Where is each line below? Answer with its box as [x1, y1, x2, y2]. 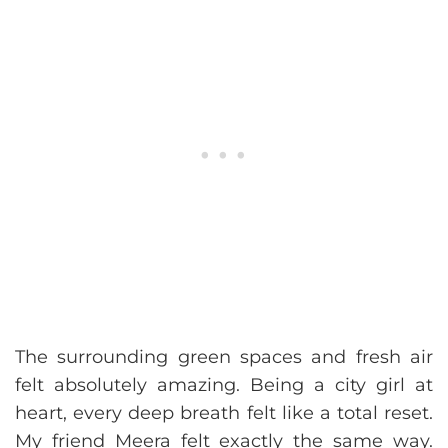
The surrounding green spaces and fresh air [15, 346, 433, 369]
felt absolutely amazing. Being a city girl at [15, 374, 433, 397]
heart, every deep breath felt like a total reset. [15, 402, 433, 425]
